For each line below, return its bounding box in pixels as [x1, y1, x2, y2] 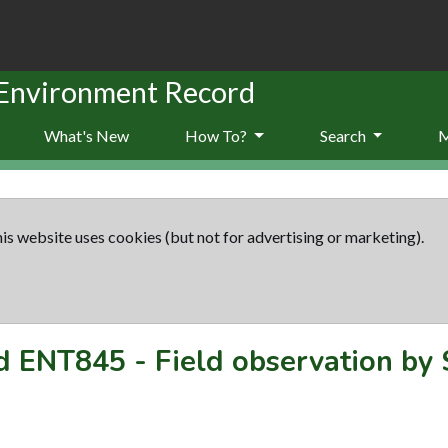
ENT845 [19, 341, 126, 381]
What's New [44, 125, 129, 145]
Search [319, 125, 369, 145]
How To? [185, 125, 250, 145]
